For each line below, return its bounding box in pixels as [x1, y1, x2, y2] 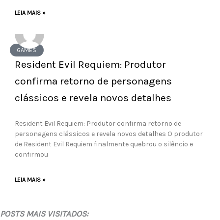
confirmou [15, 150, 48, 159]
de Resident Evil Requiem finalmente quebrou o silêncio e [15, 140, 193, 148]
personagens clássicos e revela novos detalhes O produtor [15, 130, 203, 138]
